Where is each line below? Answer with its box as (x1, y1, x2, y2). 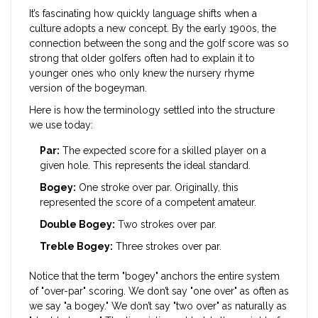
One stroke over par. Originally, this (76, 182, 238, 194)
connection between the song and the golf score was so (29, 38, 289, 50)
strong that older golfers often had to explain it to (29, 53, 255, 65)
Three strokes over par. (113, 241, 221, 253)
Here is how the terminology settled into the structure (29, 104, 275, 116)
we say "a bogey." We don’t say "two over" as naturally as (29, 300, 287, 312)
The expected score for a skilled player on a (60, 145, 266, 157)
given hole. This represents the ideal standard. (40, 160, 251, 172)
